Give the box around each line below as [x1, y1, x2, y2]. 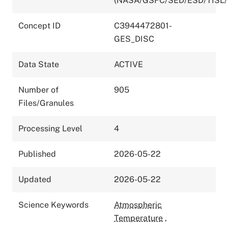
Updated [18, 174, 51, 184]
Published [18, 149, 56, 159]
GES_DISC [114, 34, 154, 44]
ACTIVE [114, 59, 143, 69]
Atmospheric [114, 199, 162, 210]
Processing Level [18, 123, 82, 133]
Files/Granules [18, 98, 74, 108]
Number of [18, 84, 59, 95]
